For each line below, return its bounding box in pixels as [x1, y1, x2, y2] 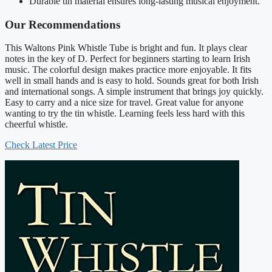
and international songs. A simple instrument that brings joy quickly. [5, 86, 263, 97]
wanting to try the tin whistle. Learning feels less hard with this [5, 108, 245, 119]
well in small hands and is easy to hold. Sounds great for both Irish [5, 75, 259, 86]
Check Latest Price [5, 140, 77, 151]
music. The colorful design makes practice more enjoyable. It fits [5, 64, 251, 75]
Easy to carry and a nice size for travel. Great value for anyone [5, 97, 243, 108]
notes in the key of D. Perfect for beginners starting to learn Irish [5, 53, 250, 64]
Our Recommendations [5, 18, 120, 31]
